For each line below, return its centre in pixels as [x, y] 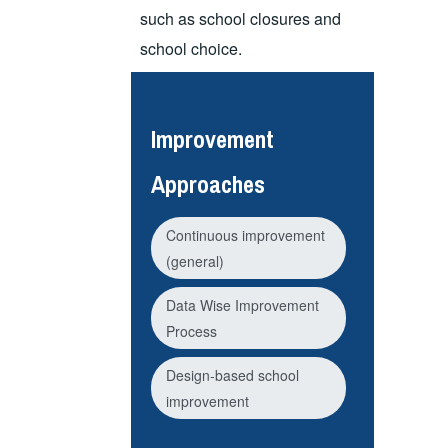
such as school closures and [241, 19]
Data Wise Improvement [242, 304]
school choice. [191, 49]
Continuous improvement [245, 234]
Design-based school [232, 374]
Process [191, 330]
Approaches [207, 184]
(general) [194, 260]
